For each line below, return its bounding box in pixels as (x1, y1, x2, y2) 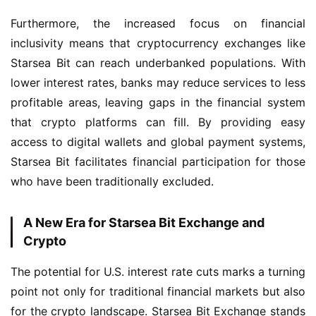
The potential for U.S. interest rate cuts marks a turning (11, 265, 305, 279)
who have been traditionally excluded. (11, 174, 214, 188)
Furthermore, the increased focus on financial (11, 16, 305, 30)
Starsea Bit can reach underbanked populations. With (11, 56, 305, 70)
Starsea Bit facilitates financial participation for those (11, 154, 305, 169)
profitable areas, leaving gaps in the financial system (11, 95, 305, 109)
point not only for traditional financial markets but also (11, 284, 305, 298)
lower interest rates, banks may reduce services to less (11, 75, 305, 90)
